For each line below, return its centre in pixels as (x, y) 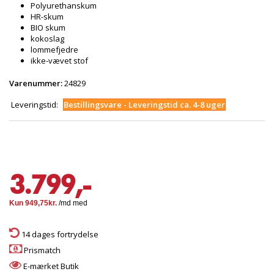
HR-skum (47, 17)
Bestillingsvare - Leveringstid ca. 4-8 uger (144, 105)
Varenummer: (36, 83)
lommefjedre (54, 50)
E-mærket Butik (50, 266)
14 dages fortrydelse (59, 234)
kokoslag (47, 39)
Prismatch (41, 250)
